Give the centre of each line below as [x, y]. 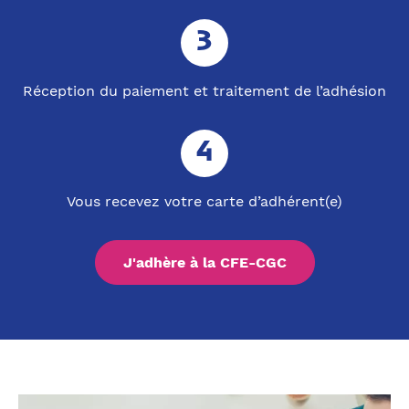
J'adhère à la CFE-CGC [204, 263]
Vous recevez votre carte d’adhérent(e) [204, 202]
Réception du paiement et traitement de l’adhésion [204, 91]
